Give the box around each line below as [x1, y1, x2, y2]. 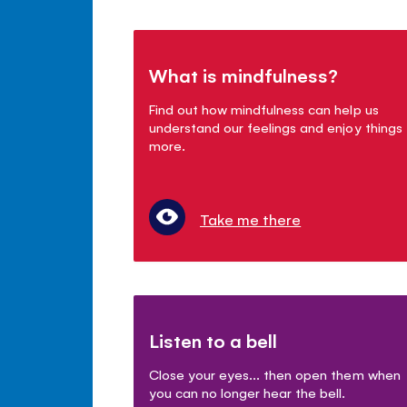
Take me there [200, 208, 302, 229]
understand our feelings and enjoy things [149, 117, 402, 135]
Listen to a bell [149, 327, 278, 352]
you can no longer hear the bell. [149, 382, 346, 401]
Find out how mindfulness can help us [149, 99, 379, 117]
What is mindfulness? [149, 62, 339, 87]
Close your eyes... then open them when [149, 364, 401, 382]
